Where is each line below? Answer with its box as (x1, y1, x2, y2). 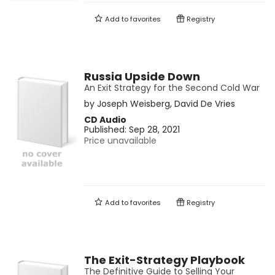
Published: (83, 123, 129, 136)
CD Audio (83, 114, 126, 126)
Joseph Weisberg (96, 98, 170, 110)
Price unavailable (83, 134, 157, 147)
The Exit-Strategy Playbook (83, 252, 245, 268)
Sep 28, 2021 (128, 123, 180, 136)
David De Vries (174, 98, 235, 110)
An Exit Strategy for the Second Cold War (83, 82, 260, 95)
